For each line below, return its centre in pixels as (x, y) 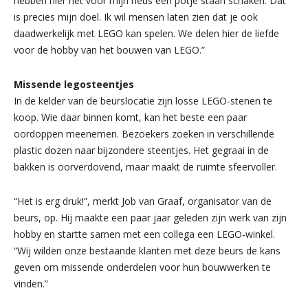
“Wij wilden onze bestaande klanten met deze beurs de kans (147, 250)
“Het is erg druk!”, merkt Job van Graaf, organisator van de (143, 201)
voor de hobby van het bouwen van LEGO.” (109, 49)
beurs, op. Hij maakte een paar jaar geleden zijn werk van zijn (150, 217)
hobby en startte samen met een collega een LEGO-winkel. (144, 234)
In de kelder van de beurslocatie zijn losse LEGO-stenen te (143, 100)
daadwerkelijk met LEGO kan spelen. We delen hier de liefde (146, 33)
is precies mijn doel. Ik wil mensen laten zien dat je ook (136, 16)
